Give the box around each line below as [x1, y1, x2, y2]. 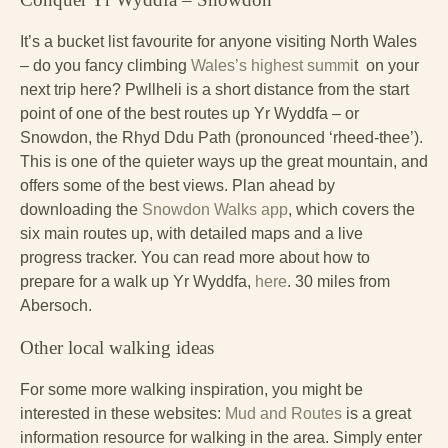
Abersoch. [20, 296, 92, 314]
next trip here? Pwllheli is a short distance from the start [20, 80, 409, 98]
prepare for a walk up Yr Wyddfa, [20, 272, 255, 290]
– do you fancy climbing [20, 56, 191, 74]
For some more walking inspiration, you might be [20, 380, 363, 398]
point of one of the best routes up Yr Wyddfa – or [20, 104, 359, 122]
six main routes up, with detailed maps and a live [20, 224, 363, 242]
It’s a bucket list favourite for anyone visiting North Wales [20, 32, 417, 50]
